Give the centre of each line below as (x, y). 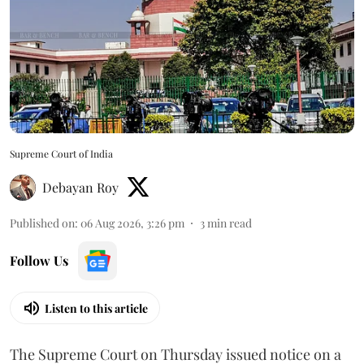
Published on (42, 223)
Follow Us (39, 261)
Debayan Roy (80, 188)
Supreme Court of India (61, 154)
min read (230, 223)
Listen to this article (96, 308)
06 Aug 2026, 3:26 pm (132, 223)
